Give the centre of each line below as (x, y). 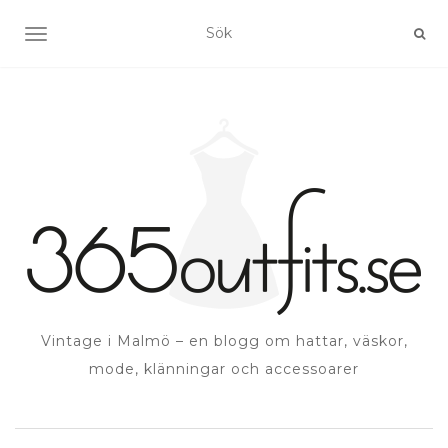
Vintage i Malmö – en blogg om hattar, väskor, (224, 341)
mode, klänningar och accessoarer (224, 369)
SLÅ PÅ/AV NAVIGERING (122, 36)
